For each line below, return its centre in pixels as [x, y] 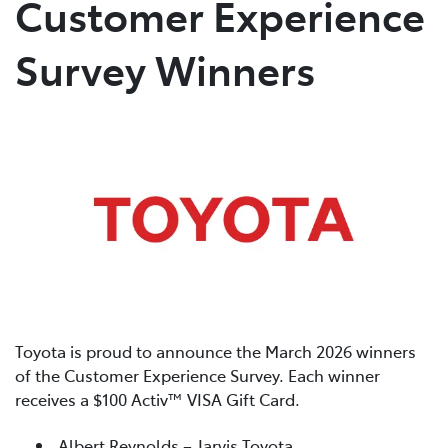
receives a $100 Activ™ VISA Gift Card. [157, 399]
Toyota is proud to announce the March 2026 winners [215, 351]
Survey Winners [165, 68]
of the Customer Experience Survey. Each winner [197, 375]
